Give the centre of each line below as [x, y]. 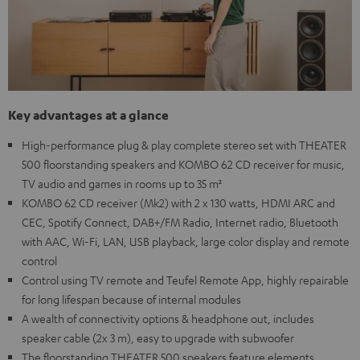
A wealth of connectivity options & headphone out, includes [168, 319]
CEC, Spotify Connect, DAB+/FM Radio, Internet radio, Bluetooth [180, 222]
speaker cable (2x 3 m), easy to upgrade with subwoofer [158, 338]
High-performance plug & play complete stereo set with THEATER [184, 145]
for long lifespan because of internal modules [131, 299]
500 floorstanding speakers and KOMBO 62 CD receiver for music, [183, 164]
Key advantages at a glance [88, 115]
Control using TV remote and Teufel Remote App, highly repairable [185, 280]
